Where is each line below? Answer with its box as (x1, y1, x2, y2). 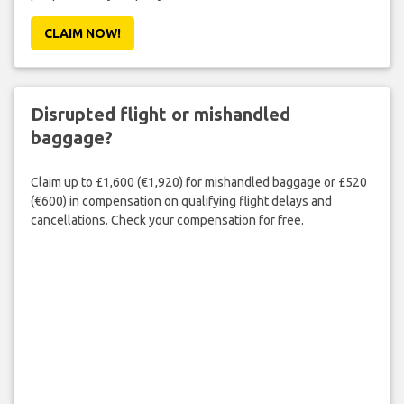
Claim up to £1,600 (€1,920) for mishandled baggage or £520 (30, 174, 367, 189)
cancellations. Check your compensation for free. (30, 212, 304, 227)
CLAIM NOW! (43, 26, 121, 41)
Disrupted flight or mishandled (30, 104, 290, 125)
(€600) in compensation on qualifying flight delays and (30, 193, 332, 208)
